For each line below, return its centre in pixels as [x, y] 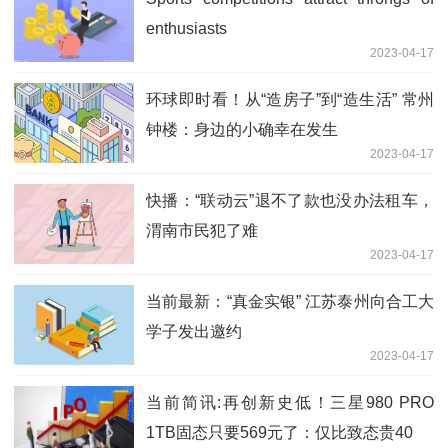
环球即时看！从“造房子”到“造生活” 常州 [290, 100]
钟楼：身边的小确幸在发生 [242, 130]
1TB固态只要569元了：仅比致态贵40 [279, 433]
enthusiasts [186, 29]
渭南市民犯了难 [202, 231]
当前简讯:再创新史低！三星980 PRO [290, 403]
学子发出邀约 [194, 332]
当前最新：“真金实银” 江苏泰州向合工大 [290, 302]
